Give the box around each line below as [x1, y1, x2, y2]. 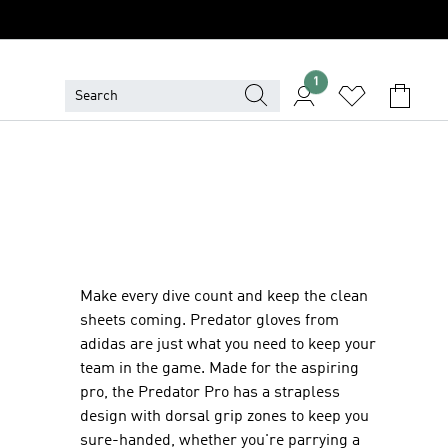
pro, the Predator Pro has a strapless [80, 385, 340, 401]
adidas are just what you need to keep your [80, 337, 376, 353]
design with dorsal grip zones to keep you [80, 409, 369, 425]
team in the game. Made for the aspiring [80, 361, 359, 377]
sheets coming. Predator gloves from [80, 313, 339, 329]
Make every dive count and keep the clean [80, 289, 368, 305]
